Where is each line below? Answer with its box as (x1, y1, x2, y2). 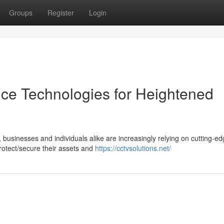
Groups (9, 7, 32, 17)
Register (47, 7, 74, 17)
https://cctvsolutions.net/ (95, 143, 171, 153)
